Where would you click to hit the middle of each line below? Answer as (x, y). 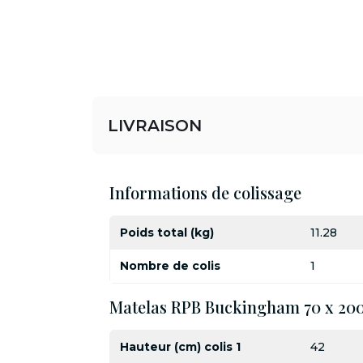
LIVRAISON (155, 126)
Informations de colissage (205, 193)
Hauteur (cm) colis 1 (180, 346)
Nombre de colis (170, 265)
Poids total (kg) (167, 233)
